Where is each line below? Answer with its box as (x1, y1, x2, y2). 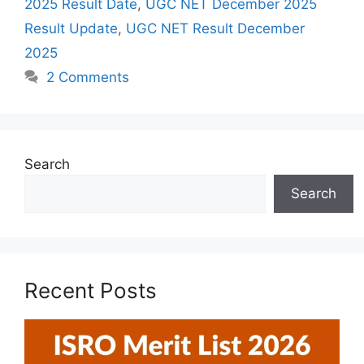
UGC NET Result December (126, 19, 305, 37)
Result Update (24, 19, 118, 37)
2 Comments (46, 68, 130, 85)
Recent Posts (24, 277, 157, 303)
